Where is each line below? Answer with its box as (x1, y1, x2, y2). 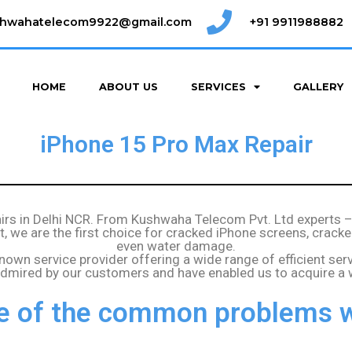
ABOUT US (98, 80, 158, 93)
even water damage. (116, 237, 236, 254)
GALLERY (292, 80, 343, 93)
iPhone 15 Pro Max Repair (39, 130, 313, 158)
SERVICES (190, 80, 246, 93)
